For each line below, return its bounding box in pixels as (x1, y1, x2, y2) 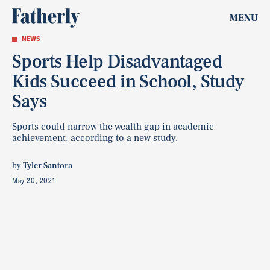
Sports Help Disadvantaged (12, 50, 222, 74)
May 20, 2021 (12, 176, 55, 185)
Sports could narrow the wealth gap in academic (12, 121, 214, 133)
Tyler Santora (23, 160, 72, 171)
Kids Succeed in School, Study (12, 70, 245, 93)
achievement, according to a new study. (12, 132, 178, 144)
